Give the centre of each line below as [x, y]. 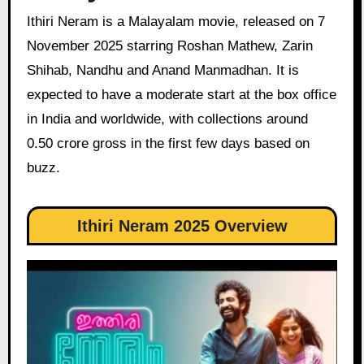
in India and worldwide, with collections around [167, 119]
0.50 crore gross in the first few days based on [168, 144]
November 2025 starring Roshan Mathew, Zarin [169, 46]
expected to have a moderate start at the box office [181, 95]
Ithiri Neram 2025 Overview [182, 226]
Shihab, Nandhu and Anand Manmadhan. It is [162, 71]
